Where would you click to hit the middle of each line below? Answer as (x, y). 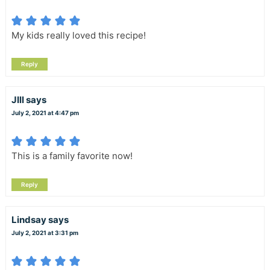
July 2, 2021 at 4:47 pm (45, 112)
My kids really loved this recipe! (78, 36)
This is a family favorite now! (72, 155)
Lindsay (29, 219)
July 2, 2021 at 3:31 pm (45, 232)
